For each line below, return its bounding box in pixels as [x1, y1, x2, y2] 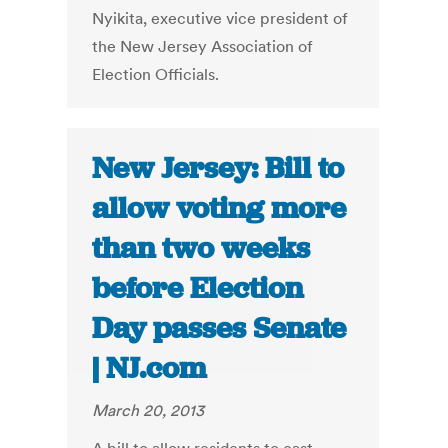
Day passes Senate [92, 309, 347, 348]
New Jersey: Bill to [92, 149, 345, 188]
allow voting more [92, 189, 347, 228]
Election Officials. [92, 64, 220, 85]
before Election [92, 269, 304, 308]
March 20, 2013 [92, 400, 205, 421]
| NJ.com [92, 349, 207, 388]
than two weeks [92, 229, 311, 268]
